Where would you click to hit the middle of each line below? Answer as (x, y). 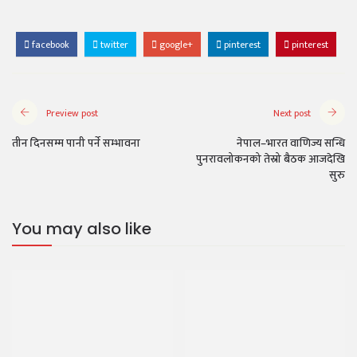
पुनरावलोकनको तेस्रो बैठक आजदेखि (271, 159)
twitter (113, 45)
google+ (175, 45)
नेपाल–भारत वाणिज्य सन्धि (291, 143)
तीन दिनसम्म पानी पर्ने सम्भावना (76, 143)
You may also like (82, 229)
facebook (49, 45)
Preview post (72, 113)
